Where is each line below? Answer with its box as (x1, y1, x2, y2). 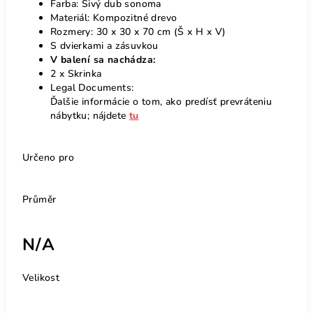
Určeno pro (22, 150, 74, 164)
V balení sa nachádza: (50, 52, 156, 66)
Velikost (22, 270, 60, 284)
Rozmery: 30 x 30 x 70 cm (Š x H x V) (50, 24, 226, 38)
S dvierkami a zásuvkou (50, 38, 159, 52)
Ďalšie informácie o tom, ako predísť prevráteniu (50, 94, 272, 108)
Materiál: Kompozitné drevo (50, 10, 177, 24)
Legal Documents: (50, 80, 134, 94)
